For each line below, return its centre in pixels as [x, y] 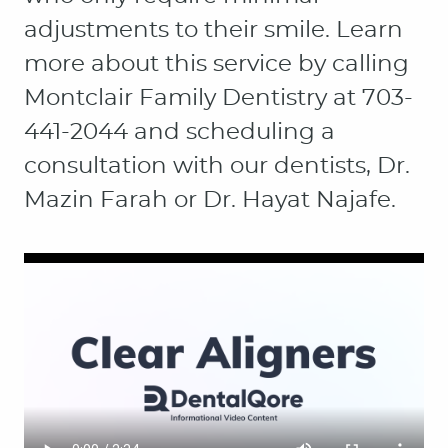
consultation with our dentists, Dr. [217, 166]
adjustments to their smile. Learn [213, 30]
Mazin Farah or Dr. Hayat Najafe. [210, 200]
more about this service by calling [216, 64]
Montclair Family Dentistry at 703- [218, 98]
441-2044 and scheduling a [179, 132]
